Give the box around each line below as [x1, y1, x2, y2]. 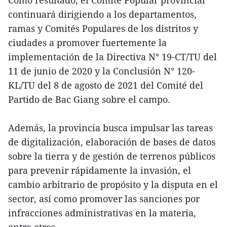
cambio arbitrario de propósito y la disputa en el [8, 178, 218, 191]
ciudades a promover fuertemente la [8, 36, 167, 49]
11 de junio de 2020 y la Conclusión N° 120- [8, 64, 195, 77]
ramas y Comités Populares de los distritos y [8, 22, 198, 34]
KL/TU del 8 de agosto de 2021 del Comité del [8, 79, 203, 91]
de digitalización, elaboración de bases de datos [8, 135, 215, 148]
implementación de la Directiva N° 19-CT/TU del [8, 50, 217, 63]
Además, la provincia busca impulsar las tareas [8, 121, 213, 134]
